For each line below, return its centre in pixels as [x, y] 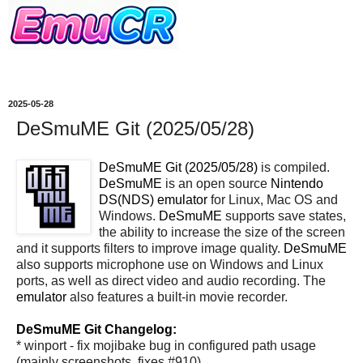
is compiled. [294, 167]
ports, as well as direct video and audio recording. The [171, 280]
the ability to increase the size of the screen [222, 232]
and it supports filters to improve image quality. [150, 248]
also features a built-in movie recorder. [177, 297]
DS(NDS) [126, 199]
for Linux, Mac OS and [273, 199]
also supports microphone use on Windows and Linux [170, 264]
